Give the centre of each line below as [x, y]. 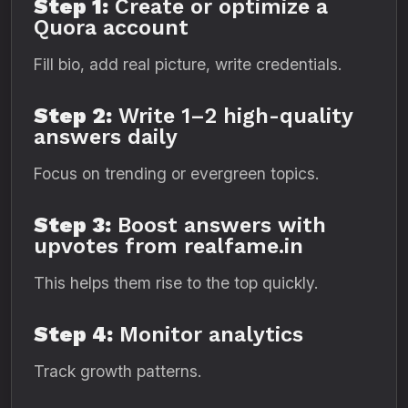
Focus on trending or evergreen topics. [176, 173]
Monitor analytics [208, 334]
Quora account [111, 27]
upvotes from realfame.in [168, 246]
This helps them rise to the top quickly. [176, 283]
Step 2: [73, 116]
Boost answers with [219, 225]
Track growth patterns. [117, 371]
